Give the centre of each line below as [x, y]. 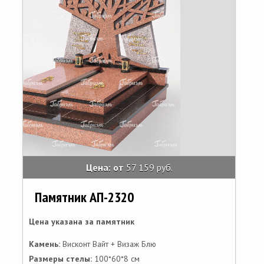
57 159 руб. [149, 167]
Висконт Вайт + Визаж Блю [108, 244]
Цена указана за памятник [82, 222]
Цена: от [106, 167]
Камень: [44, 244]
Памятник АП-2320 [84, 197]
